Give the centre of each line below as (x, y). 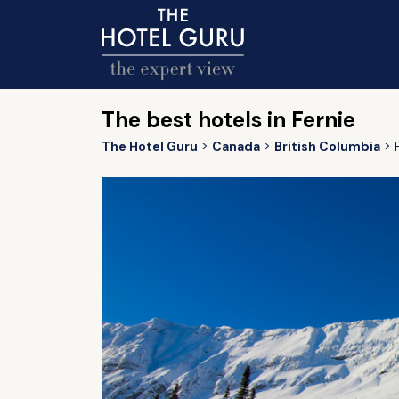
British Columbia (327, 146)
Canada (236, 146)
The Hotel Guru (149, 146)
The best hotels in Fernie (228, 120)
